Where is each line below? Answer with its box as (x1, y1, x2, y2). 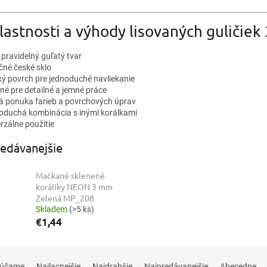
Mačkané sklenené (36, 170, 105, 181)
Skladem (36, 204, 69, 215)
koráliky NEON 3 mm (36, 181, 113, 193)
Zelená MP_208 (36, 193, 94, 204)
